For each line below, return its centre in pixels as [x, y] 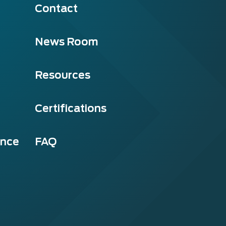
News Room [66, 42]
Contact [56, 8]
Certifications [70, 108]
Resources [62, 75]
